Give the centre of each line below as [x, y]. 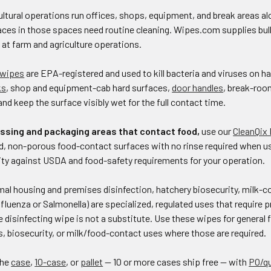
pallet [92, 262]
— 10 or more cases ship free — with [176, 262]
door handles [198, 88]
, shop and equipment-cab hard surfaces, [89, 88]
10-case [51, 262]
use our [217, 131]
